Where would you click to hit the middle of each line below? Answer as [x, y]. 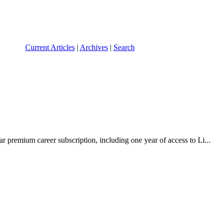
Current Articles [50, 47]
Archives [94, 47]
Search [124, 47]
